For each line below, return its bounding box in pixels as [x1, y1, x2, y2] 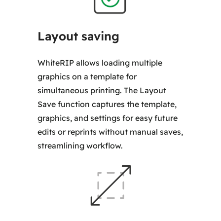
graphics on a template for [37, 72, 137, 82]
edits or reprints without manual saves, [37, 127, 184, 137]
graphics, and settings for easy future [37, 113, 178, 123]
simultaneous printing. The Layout [37, 85, 167, 96]
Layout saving [37, 29, 120, 44]
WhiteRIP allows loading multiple [37, 58, 163, 68]
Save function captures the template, [37, 99, 177, 110]
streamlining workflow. [37, 141, 123, 151]
